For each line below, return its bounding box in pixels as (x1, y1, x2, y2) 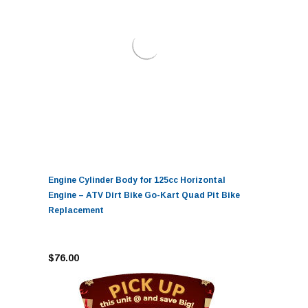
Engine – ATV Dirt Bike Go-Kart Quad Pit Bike (48, 190, 240, 200)
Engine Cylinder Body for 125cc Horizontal (48, 175, 225, 185)
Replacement (48, 205, 104, 215)
